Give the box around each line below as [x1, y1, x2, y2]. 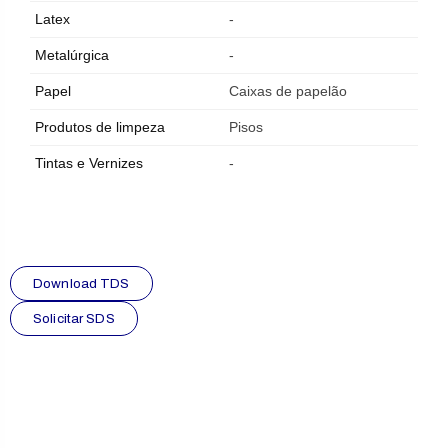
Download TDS [33, 276, 130, 292]
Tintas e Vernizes [35, 156, 143, 172]
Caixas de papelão [229, 84, 347, 100]
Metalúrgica [35, 48, 109, 64]
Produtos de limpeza [35, 120, 165, 136]
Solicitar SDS [33, 311, 115, 327]
